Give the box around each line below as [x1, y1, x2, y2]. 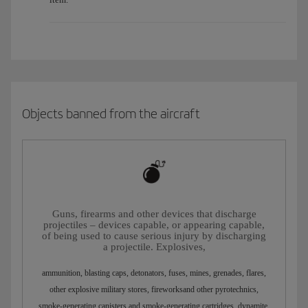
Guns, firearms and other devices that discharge [52, 208, 256, 219]
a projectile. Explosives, [102, 241, 206, 252]
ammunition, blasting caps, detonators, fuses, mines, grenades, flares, [42, 267, 266, 278]
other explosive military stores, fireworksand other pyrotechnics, [49, 284, 258, 294]
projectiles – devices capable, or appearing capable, [43, 219, 265, 230]
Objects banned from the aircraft [22, 106, 200, 122]
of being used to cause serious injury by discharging [42, 230, 266, 241]
